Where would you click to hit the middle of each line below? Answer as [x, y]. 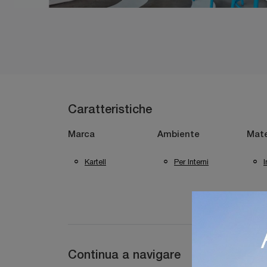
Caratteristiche [110, 110]
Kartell [95, 162]
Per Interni [191, 162]
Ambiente [178, 135]
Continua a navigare [124, 256]
